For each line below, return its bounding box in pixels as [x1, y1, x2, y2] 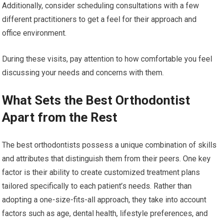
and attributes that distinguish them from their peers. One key [2, 154, 211, 164]
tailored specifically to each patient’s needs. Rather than [2, 181, 192, 191]
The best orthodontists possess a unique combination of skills [2, 140, 217, 150]
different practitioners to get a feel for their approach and [2, 15, 197, 24]
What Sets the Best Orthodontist [2, 93, 191, 108]
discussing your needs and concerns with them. [2, 68, 164, 78]
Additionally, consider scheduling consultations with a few [2, 1, 199, 11]
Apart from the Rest [2, 110, 118, 125]
